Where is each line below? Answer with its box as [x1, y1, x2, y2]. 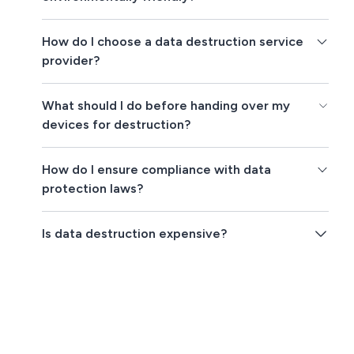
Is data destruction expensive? [42, 226, 228, 242]
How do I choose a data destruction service [42, 34, 304, 50]
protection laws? [42, 181, 144, 197]
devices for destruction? [42, 117, 191, 133]
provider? [42, 53, 100, 69]
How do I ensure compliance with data [42, 162, 272, 178]
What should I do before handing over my [42, 98, 291, 114]
